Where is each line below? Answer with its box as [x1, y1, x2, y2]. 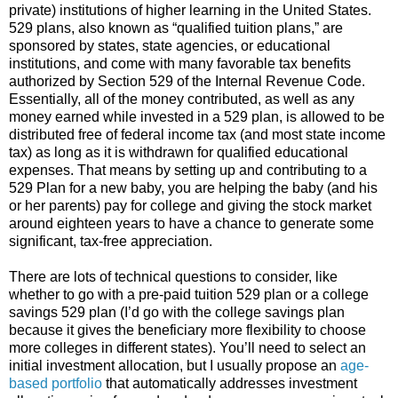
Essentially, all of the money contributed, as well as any [9, 91, 354, 107]
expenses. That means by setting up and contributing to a [9, 162, 367, 178]
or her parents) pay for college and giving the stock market [9, 197, 371, 213]
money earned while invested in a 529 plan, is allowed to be [9, 108, 385, 124]
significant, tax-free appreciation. [9, 233, 212, 249]
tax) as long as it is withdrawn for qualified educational [9, 144, 348, 160]
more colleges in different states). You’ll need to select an [9, 339, 366, 355]
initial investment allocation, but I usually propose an [9, 357, 340, 373]
